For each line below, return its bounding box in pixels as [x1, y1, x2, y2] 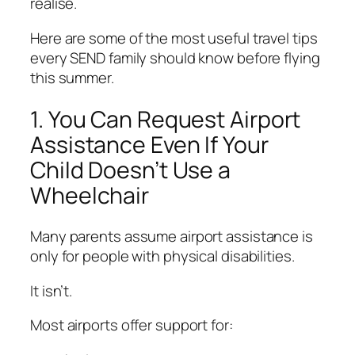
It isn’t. [30, 280, 73, 301]
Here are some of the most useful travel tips [30, 27, 318, 48]
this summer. [30, 67, 114, 88]
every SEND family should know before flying [30, 47, 320, 68]
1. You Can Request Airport [30, 103, 301, 135]
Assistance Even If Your [30, 128, 269, 160]
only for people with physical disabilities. [30, 246, 295, 267]
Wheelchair [30, 179, 149, 211]
